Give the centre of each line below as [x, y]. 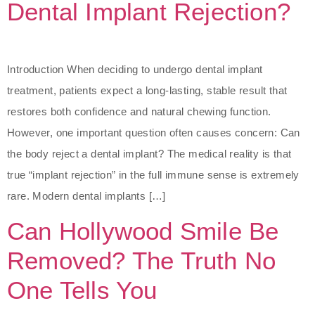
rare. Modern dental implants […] [86, 195]
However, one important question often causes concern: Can [154, 132]
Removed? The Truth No [142, 260]
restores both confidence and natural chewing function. [139, 111]
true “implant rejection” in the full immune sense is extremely [153, 174]
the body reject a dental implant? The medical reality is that [149, 153]
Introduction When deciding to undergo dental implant [135, 69]
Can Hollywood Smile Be [143, 231]
